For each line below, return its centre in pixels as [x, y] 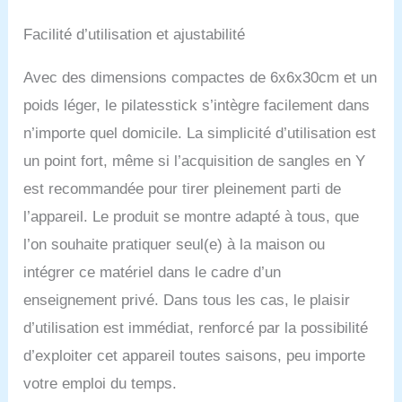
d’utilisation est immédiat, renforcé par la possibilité [196, 328]
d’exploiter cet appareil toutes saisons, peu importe [195, 356]
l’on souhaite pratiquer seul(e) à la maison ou [175, 245]
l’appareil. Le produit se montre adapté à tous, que [192, 217]
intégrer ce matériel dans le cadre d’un [153, 273]
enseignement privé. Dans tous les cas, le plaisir [187, 301]
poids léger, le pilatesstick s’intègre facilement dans [197, 106]
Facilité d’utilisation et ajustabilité [135, 35]
